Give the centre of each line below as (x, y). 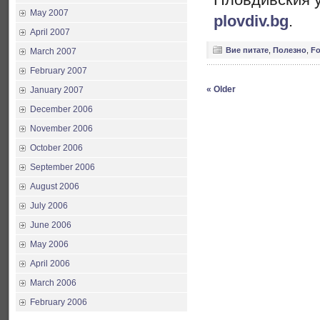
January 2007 (57, 90)
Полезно (290, 50)
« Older (221, 89)
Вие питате (247, 50)
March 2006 (53, 283)
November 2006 (61, 129)
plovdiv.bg (251, 21)
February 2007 (59, 71)
